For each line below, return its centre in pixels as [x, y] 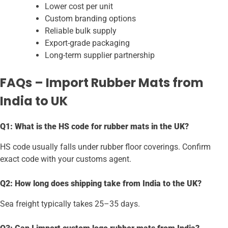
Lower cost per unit [79, 7]
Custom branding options [90, 19]
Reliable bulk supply [81, 31]
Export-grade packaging [87, 43]
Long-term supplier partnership [100, 55]
